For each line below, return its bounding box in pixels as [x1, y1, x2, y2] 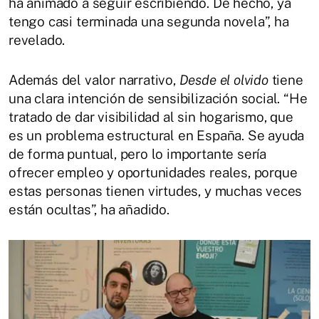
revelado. [9, 32, 66, 48]
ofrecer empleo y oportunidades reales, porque [9, 164, 298, 181]
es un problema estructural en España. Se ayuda [9, 127, 305, 144]
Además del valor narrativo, [9, 72, 179, 88]
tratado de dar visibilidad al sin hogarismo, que [9, 109, 293, 125]
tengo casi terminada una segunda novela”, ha [9, 14, 289, 30]
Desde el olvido [179, 72, 268, 88]
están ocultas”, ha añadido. [9, 202, 169, 218]
